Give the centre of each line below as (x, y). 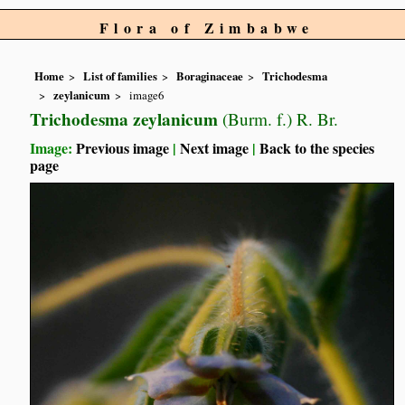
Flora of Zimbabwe (207, 28)
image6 (147, 94)
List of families (121, 76)
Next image (215, 147)
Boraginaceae (210, 76)
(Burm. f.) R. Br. (278, 118)
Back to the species (317, 147)
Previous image (123, 147)
